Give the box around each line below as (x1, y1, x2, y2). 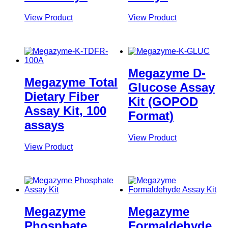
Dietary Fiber (24, 90, 99, 104)
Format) (128, 109, 174, 123)
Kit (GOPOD (128, 95, 198, 109)
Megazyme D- (128, 66, 206, 80)
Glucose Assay (128, 80, 215, 95)
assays (24, 118, 64, 132)
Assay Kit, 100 (24, 104, 106, 118)
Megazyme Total (24, 75, 118, 90)
